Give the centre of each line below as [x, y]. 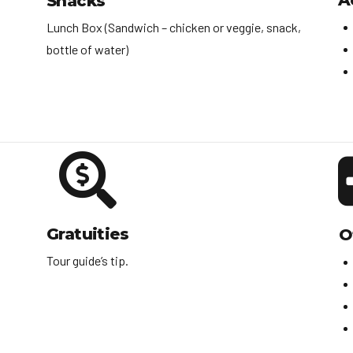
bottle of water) [87, 50]
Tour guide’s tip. [87, 261]
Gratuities [87, 234]
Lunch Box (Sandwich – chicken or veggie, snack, [174, 28]
